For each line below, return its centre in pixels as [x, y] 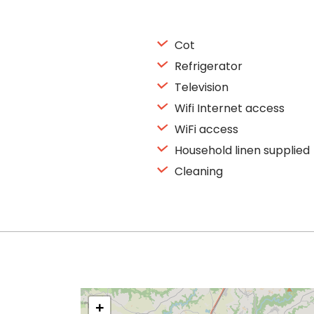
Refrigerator [207, 66]
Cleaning [197, 171]
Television [200, 87]
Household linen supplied [241, 150]
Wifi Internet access [228, 108]
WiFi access [205, 129]
